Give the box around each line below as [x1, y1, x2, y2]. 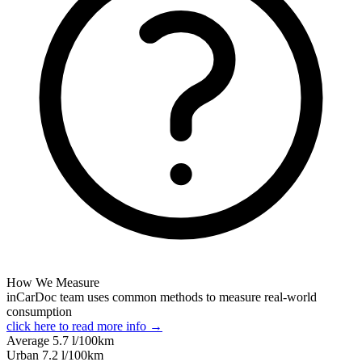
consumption [6, 304, 72, 318]
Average [6, 333, 53, 347]
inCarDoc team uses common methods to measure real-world [6, 289, 317, 304]
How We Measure [6, 275, 99, 289]
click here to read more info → [6, 318, 162, 333]
